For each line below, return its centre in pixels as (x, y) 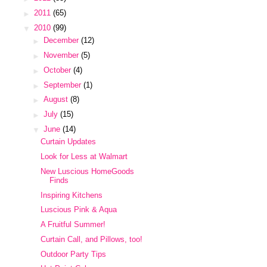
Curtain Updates (69, 142)
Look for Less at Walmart (84, 157)
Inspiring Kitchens (72, 195)
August (57, 100)
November (62, 55)
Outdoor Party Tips (74, 254)
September (63, 85)
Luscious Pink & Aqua (79, 210)
